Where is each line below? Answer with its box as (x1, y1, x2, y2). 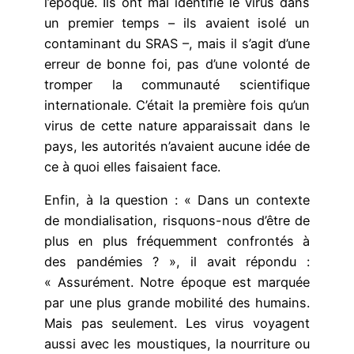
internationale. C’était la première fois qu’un (44, 96, 310, 113)
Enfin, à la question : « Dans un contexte (44, 191, 310, 208)
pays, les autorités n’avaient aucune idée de (44, 137, 310, 154)
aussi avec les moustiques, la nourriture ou (44, 335, 310, 352)
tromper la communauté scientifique (44, 76, 310, 92)
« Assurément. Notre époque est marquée (44, 273, 310, 290)
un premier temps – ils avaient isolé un (44, 14, 310, 31)
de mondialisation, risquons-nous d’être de (44, 212, 310, 228)
